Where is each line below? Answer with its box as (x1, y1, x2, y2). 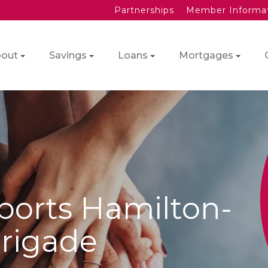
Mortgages (179, 50, 233, 61)
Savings (49, 50, 87, 61)
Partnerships (114, 5, 174, 16)
